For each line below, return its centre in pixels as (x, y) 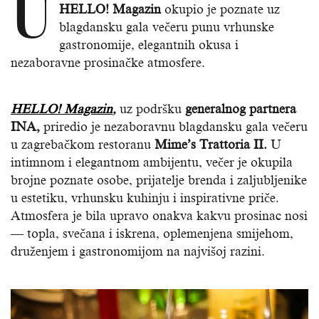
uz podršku (151, 109)
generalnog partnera (239, 109)
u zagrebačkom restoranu (81, 145)
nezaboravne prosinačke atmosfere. (108, 63)
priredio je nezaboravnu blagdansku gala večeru (176, 127)
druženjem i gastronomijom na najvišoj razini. (138, 252)
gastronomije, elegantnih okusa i (149, 45)
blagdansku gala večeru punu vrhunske (167, 27)
